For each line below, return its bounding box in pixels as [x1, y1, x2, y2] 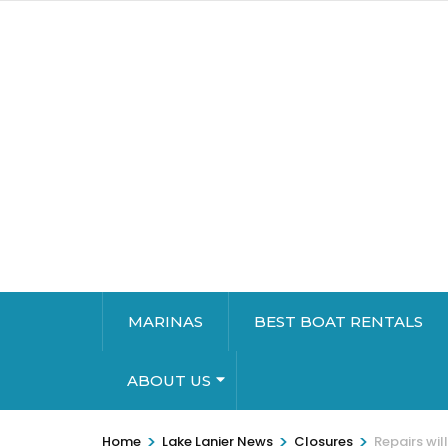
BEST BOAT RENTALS [254, 312, 423, 332]
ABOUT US [127, 371, 211, 391]
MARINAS [128, 312, 203, 332]
